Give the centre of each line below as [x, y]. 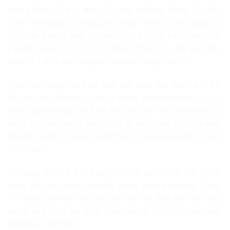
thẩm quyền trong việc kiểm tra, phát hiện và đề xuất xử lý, [114, 110]
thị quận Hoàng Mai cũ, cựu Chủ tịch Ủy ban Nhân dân [114, 35]
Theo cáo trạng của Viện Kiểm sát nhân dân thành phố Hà [114, 85]
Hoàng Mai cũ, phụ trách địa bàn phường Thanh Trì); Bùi [114, 10]
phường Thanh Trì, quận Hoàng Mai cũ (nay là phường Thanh [114, 136]
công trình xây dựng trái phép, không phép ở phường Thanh [114, 185]
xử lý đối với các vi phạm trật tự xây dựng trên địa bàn [114, 123]
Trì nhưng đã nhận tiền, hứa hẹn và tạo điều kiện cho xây [114, 198]
